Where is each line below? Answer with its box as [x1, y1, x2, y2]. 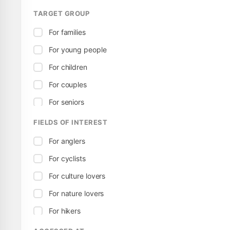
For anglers [49, 137, 85, 145]
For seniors [49, 98, 84, 106]
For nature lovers [49, 189, 104, 198]
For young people [49, 45, 107, 54]
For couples [49, 80, 87, 89]
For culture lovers [49, 171, 106, 180]
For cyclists [49, 154, 86, 163]
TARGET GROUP [33, 9, 89, 17]
